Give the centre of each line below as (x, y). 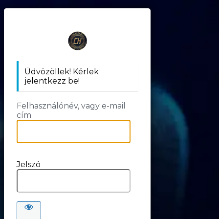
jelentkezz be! (52, 81)
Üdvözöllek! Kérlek (62, 71)
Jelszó (29, 164)
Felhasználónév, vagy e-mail (71, 106)
